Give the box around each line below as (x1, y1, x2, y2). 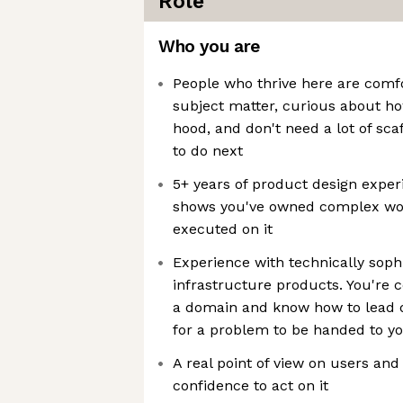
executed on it (173, 220, 273, 237)
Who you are (158, 36, 260, 57)
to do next (173, 142, 243, 159)
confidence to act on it (173, 377, 328, 394)
